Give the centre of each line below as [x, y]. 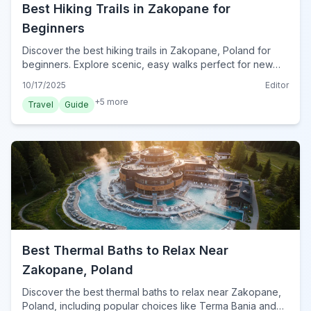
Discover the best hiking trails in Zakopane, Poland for [146, 50]
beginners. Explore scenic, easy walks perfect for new [148, 64]
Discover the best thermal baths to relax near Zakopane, [152, 292]
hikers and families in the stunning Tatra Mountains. [138, 78]
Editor [277, 85]
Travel [41, 104]
